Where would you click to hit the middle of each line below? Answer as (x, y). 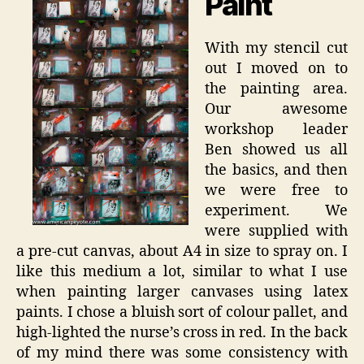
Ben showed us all (276, 149)
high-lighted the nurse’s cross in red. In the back (182, 332)
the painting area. (276, 89)
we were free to (276, 190)
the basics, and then (276, 170)
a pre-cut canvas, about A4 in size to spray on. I (182, 251)
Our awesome (276, 109)
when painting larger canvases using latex (182, 292)
